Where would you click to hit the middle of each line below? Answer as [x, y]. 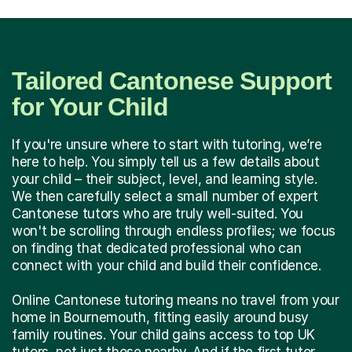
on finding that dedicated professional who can [157, 248]
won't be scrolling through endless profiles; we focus [174, 231]
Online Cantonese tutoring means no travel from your [176, 300]
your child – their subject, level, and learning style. [165, 179]
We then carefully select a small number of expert [165, 196]
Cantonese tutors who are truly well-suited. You [158, 213]
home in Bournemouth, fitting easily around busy [161, 317]
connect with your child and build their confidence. [167, 265]
